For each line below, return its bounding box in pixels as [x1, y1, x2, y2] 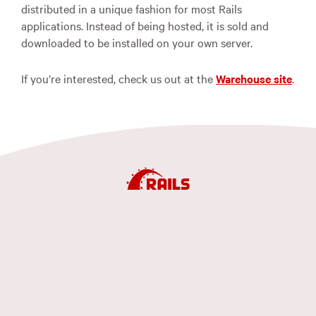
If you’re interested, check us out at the [21, 71, 216, 86]
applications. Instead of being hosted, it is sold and [21, 18, 269, 33]
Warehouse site [216, 71, 292, 86]
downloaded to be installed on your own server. [21, 35, 253, 50]
